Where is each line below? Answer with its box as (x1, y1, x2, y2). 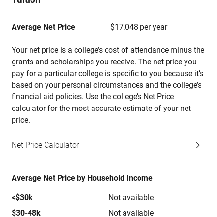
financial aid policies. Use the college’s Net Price (12, 92, 174, 101)
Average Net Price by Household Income (12, 173, 153, 183)
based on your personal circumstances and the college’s (12, 80, 201, 90)
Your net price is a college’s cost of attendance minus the (12, 46, 204, 55)
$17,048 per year (110, 22, 167, 31)
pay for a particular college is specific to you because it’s (12, 69, 203, 78)
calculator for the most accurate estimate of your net (12, 104, 191, 113)
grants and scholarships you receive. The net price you (12, 57, 197, 66)
